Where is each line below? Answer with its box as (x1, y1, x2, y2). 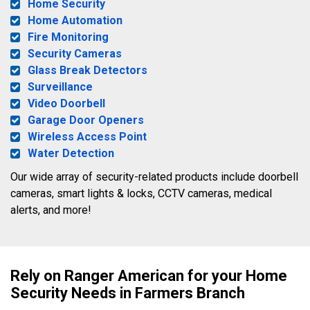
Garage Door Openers (28, 113, 144, 127)
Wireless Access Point (28, 129, 147, 143)
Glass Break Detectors (28, 63, 147, 77)
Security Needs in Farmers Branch (10, 284, 245, 302)
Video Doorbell (28, 96, 105, 110)
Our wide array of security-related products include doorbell (10, 170, 298, 183)
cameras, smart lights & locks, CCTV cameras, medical (10, 186, 272, 200)
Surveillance (28, 80, 93, 93)
